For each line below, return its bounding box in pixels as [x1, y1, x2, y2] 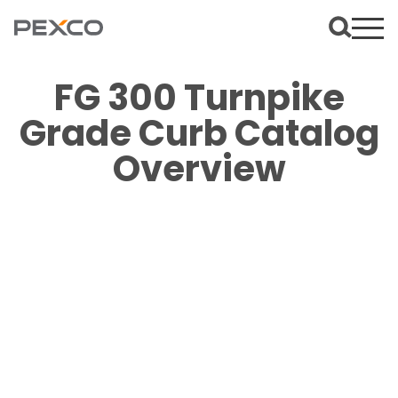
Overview [112, 144, 286, 194]
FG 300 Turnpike [53, 73, 345, 123]
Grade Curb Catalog [19, 108, 379, 158]
